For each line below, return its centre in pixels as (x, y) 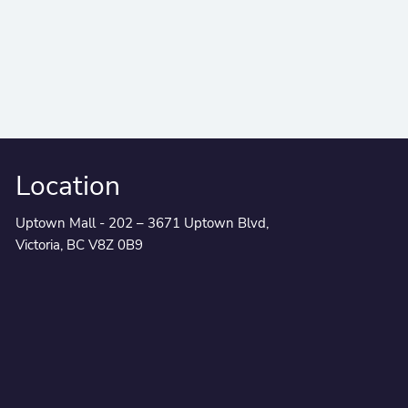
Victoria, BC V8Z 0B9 (79, 245)
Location (68, 186)
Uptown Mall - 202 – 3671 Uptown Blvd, (142, 224)
